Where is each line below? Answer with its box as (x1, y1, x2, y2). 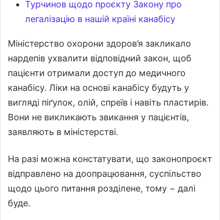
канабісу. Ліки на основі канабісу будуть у (8, 82, 189, 93)
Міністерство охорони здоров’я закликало (8, 38, 191, 49)
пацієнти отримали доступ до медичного (8, 67, 186, 78)
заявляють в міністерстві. (8, 126, 118, 137)
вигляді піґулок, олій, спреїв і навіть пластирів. (8, 97, 209, 108)
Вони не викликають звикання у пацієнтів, (8, 111, 189, 122)
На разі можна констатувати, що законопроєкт (8, 153, 212, 164)
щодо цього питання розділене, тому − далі (8, 183, 195, 193)
